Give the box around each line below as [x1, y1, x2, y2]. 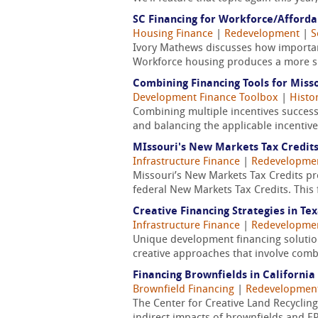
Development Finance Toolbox [133, 93, 278, 104]
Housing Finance [133, 29, 213, 40]
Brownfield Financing [133, 285, 234, 295]
